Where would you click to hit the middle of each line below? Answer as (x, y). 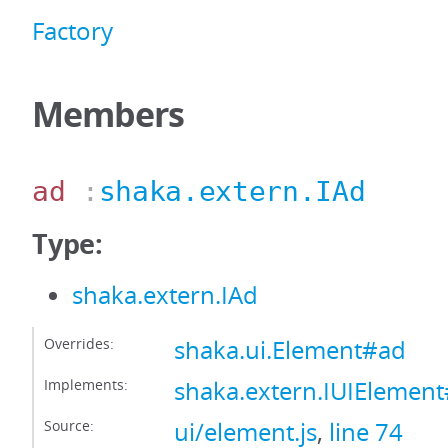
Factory (72, 31)
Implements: (86, 384)
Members (108, 114)
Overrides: (79, 343)
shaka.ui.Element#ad (290, 350)
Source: (69, 425)
